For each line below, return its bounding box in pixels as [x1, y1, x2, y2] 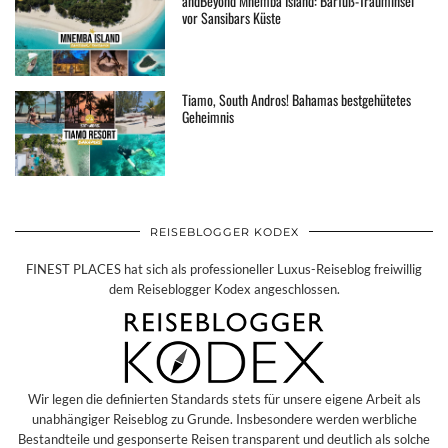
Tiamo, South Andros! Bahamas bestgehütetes [182, 89, 412, 111]
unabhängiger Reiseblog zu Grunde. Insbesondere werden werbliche [31, 410, 417, 427]
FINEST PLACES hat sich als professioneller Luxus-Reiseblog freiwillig [26, 260, 422, 277]
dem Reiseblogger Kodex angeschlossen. [108, 280, 340, 297]
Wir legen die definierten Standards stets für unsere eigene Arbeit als [27, 390, 421, 407]
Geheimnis [182, 106, 235, 128]
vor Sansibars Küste [182, 6, 282, 28]
